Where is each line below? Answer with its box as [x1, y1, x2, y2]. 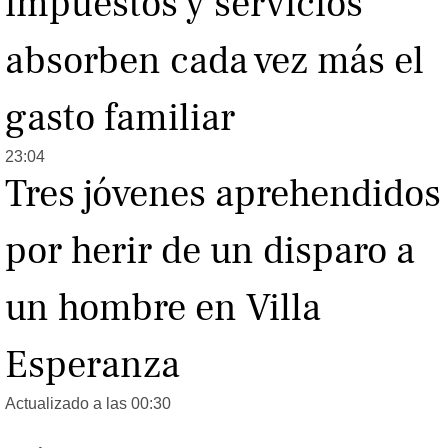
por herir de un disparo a [5, 226, 415, 277]
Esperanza [5, 340, 180, 391]
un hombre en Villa [5, 283, 321, 334]
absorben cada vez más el [5, 36, 424, 87]
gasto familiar [5, 93, 235, 144]
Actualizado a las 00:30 [5, 395, 171, 413]
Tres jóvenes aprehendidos [5, 169, 441, 220]
